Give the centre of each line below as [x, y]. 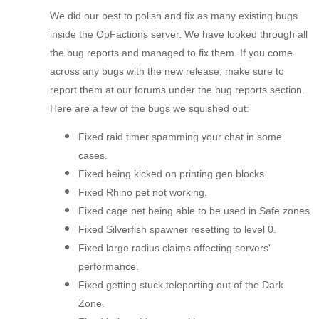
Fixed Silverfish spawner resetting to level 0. [177, 230]
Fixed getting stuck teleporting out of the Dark [181, 285]
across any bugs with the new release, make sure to [167, 72]
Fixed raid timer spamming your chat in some [180, 137]
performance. [109, 267]
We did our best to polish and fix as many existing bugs [174, 16]
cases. [93, 156]
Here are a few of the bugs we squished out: [150, 109]
